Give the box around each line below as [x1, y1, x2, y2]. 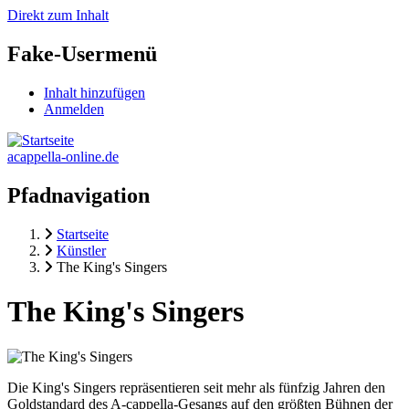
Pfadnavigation [7, 183, 150, 207]
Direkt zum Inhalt [7, 7, 109, 23]
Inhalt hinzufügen [44, 84, 145, 100]
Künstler [57, 242, 106, 258]
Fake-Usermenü [7, 41, 157, 66]
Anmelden [44, 100, 104, 117]
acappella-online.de [7, 148, 119, 164]
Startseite [57, 225, 109, 242]
